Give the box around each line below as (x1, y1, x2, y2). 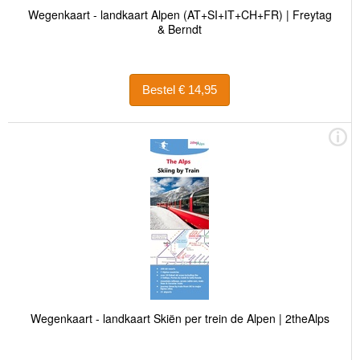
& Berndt (157, 20, 202, 37)
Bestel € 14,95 (178, 83, 217, 97)
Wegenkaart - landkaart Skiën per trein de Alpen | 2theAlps (30, 309, 329, 326)
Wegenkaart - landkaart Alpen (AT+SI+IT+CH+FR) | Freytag (27, 6, 332, 22)
